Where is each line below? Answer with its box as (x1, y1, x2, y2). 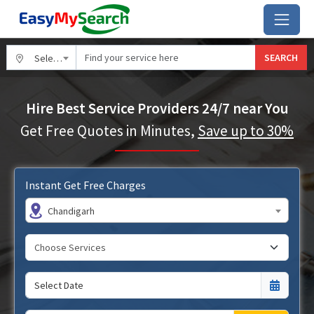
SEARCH (264, 50, 298, 64)
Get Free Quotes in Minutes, (20, 121, 198, 140)
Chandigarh (48, 205, 95, 217)
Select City (34, 52, 53, 64)
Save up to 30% (198, 121, 294, 140)
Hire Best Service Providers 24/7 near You (25, 99, 289, 118)
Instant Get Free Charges (25, 178, 146, 192)
